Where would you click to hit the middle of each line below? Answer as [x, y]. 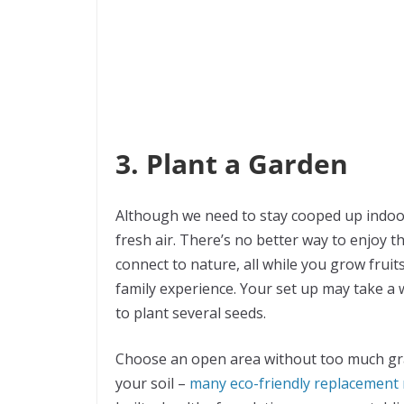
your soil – [152, 383]
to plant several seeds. [191, 312]
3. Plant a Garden [232, 163]
